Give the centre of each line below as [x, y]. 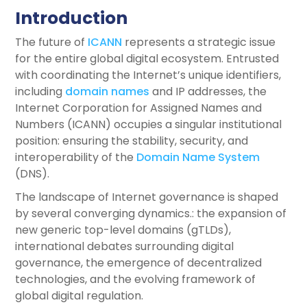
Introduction [72, 18]
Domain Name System [198, 157]
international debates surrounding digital [125, 246]
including [40, 91]
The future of [52, 42]
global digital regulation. [79, 296]
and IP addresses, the [208, 91]
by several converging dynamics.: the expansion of [151, 213]
